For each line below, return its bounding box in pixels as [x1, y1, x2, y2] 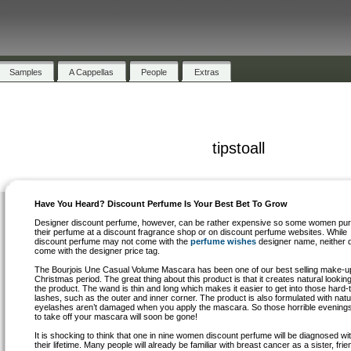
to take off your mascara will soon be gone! [34, 312, 198, 321]
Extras [194, 67, 219, 77]
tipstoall [212, 139, 265, 157]
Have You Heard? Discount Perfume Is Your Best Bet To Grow [34, 199, 288, 208]
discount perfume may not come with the [34, 237, 191, 246]
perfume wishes [190, 237, 257, 246]
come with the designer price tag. [34, 246, 161, 255]
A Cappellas [69, 67, 114, 77]
